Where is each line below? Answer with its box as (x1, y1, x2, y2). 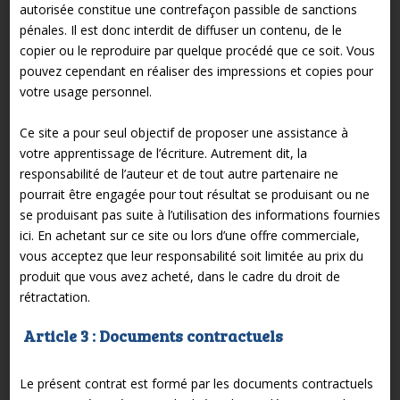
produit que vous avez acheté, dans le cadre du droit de (19, 267, 340, 285)
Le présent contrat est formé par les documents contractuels (19, 374, 373, 392)
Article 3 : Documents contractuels (19, 324, 283, 346)
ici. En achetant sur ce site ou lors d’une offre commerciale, (19, 226, 360, 244)
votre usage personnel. (19, 82, 155, 100)
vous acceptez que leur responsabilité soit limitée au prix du (19, 246, 363, 264)
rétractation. (19, 287, 90, 305)
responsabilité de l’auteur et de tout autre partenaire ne (19, 164, 338, 182)
